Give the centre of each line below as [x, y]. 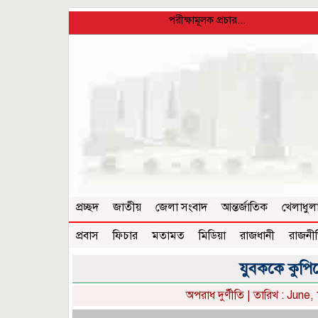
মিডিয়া [212, 236]
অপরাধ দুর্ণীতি [215, 296]
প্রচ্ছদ [87, 208]
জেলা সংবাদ [181, 208]
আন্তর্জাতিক [245, 208]
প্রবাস [87, 236]
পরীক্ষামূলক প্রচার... [189, 20]
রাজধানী [257, 236]
